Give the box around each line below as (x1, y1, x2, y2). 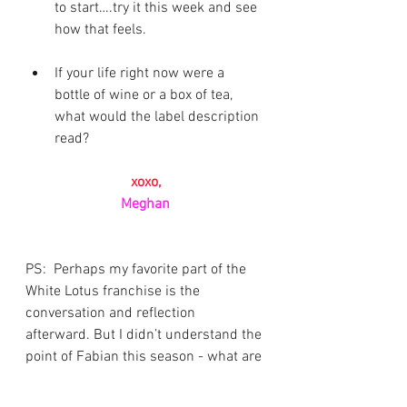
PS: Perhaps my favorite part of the (25, 260, 250, 279)
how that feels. (55, 20, 150, 39)
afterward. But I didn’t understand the (25, 325, 265, 344)
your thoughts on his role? (25, 369, 187, 388)
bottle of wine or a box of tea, (55, 85, 236, 104)
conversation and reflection (25, 303, 199, 323)
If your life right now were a (55, 64, 228, 83)
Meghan (121, 194, 170, 213)
